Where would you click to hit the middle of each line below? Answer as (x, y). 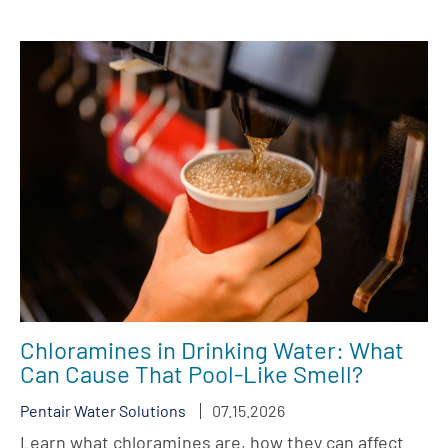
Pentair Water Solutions (103, 411)
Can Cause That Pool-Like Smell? (191, 374)
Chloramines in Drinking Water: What (212, 350)
